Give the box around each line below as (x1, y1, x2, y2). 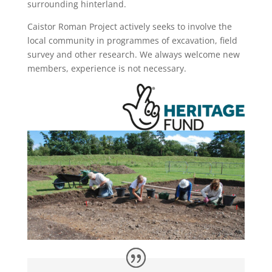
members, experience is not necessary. (27, 63, 186, 75)
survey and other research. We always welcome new (27, 49, 240, 61)
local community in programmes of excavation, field (27, 35, 237, 47)
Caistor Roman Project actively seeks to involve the (27, 21, 232, 33)
